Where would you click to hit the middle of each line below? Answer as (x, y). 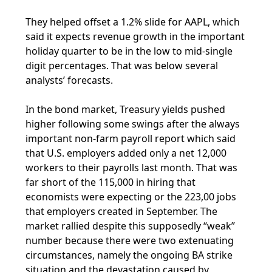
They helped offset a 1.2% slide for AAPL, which (133, 22)
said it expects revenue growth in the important (135, 36)
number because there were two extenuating (130, 240)
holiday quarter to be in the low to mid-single (129, 51)
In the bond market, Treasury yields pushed (126, 109)
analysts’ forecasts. (70, 80)
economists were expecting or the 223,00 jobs (131, 197)
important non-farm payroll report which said (131, 138)
